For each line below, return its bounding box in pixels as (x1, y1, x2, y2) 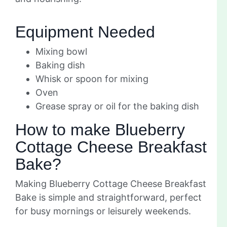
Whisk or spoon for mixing (35, 73, 148, 85)
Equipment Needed (15, 23, 155, 42)
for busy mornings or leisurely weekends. (15, 206, 191, 217)
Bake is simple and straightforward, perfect (15, 192, 202, 203)
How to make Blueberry (15, 121, 185, 139)
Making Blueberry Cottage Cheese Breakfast (15, 178, 206, 190)
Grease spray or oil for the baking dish (35, 101, 199, 112)
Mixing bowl (35, 46, 87, 57)
